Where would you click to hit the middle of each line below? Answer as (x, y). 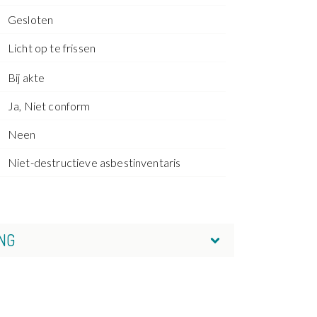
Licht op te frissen (52, 47)
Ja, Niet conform (49, 105)
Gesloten (31, 19)
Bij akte (27, 77)
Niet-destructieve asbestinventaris (94, 162)
